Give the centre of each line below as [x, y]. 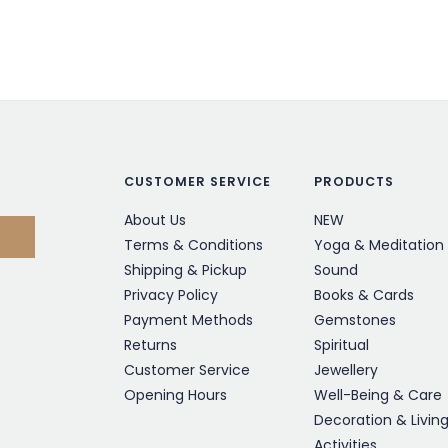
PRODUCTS [354, 182]
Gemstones [355, 320]
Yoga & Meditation [379, 245]
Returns [150, 345]
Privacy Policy [171, 295]
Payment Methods [188, 320]
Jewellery [346, 370]
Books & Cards [364, 295]
